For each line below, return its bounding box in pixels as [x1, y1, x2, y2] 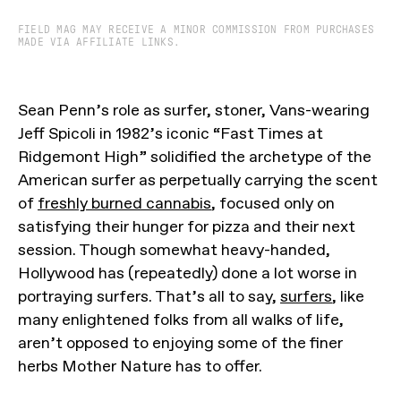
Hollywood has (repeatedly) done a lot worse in [18, 263, 357, 284]
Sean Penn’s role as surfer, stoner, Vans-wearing [18, 100, 370, 121]
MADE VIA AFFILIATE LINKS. [18, 37, 181, 48]
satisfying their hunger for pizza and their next [18, 217, 355, 237]
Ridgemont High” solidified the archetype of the [18, 147, 371, 167]
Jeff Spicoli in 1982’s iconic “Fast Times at [18, 124, 323, 144]
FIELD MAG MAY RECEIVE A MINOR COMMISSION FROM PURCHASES [18, 24, 375, 36]
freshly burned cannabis [38, 193, 211, 214]
